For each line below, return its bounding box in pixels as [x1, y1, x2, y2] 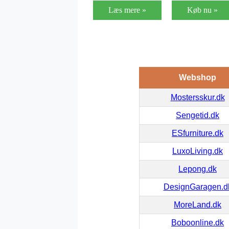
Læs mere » [108, 5, 146, 14]
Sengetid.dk [176, 110, 219, 120]
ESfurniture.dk [172, 128, 223, 138]
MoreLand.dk [174, 200, 221, 209]
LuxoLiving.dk [172, 146, 223, 155]
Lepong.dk [178, 164, 217, 173]
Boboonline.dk [171, 218, 224, 227]
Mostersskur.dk [170, 93, 225, 102]
